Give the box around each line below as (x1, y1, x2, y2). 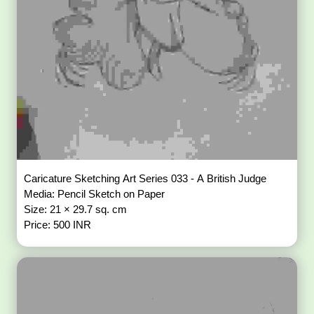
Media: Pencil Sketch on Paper (24, 188, 168, 200)
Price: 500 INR (24, 219, 92, 231)
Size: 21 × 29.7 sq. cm (24, 203, 130, 216)
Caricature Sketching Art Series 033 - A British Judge (24, 172, 270, 185)
